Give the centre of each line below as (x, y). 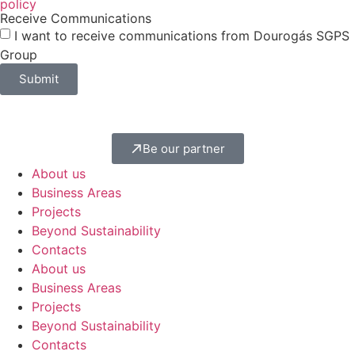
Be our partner (183, 148)
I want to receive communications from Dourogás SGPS (182, 35)
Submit (39, 79)
